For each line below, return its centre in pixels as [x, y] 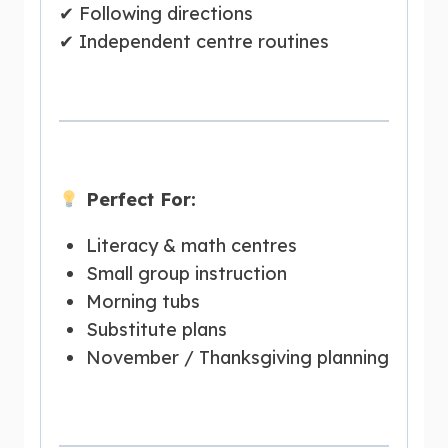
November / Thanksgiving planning [237, 357]
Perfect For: [137, 199]
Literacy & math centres [191, 245]
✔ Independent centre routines [194, 41]
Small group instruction [186, 273]
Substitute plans [156, 329]
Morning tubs [143, 301]
